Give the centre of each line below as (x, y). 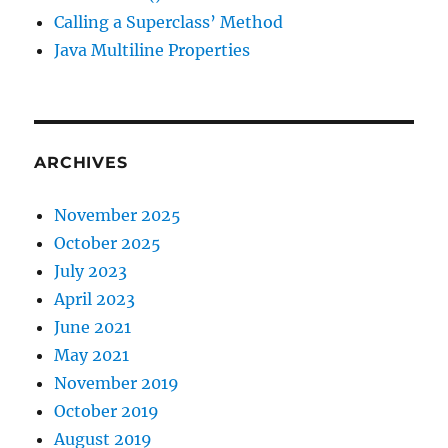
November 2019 (117, 383)
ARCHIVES (81, 163)
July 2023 (91, 271)
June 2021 (93, 327)
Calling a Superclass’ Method (169, 22)
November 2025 (118, 215)
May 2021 (92, 355)
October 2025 (108, 243)
